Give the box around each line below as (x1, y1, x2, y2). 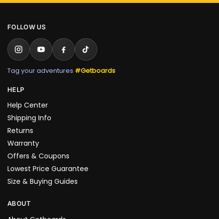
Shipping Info (7, 113, 51, 123)
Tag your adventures (7, 66, 75, 75)
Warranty (7, 138, 39, 149)
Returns (7, 126, 33, 136)
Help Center (7, 100, 48, 110)
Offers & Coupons (7, 151, 69, 161)
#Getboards (75, 66, 115, 75)
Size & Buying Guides (7, 176, 78, 187)
